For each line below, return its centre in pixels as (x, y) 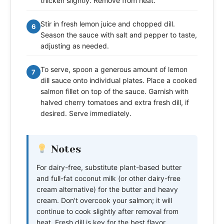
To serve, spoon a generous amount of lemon (114, 69)
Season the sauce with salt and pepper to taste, (119, 35)
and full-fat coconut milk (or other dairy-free (108, 178)
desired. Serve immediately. (86, 113)
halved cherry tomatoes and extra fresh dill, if (115, 102)
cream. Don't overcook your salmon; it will (104, 200)
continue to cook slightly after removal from (107, 211)
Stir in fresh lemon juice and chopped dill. (108, 24)
